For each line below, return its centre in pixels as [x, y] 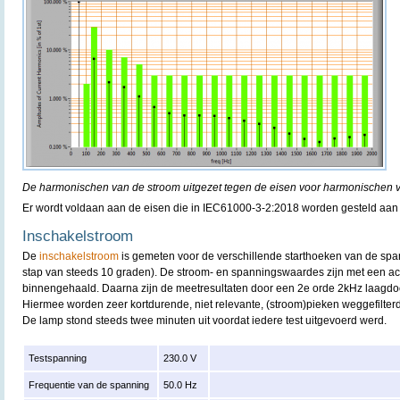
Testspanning [58, 358]
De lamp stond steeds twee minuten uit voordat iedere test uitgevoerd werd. [204, 321]
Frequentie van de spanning [89, 385]
